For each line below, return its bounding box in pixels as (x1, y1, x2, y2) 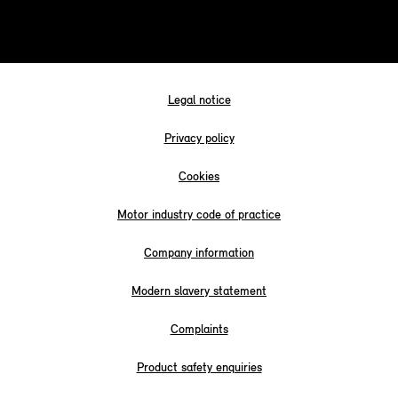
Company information (144, 245, 254, 261)
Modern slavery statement (131, 283, 267, 299)
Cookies (179, 169, 219, 185)
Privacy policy (163, 131, 235, 147)
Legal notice (167, 92, 231, 108)
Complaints (170, 322, 228, 338)
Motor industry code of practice (117, 207, 281, 223)
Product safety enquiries (136, 360, 262, 376)
